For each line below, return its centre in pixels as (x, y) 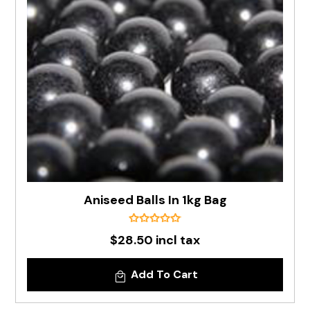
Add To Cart (164, 274)
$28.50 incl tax (155, 240)
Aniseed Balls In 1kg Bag (155, 200)
